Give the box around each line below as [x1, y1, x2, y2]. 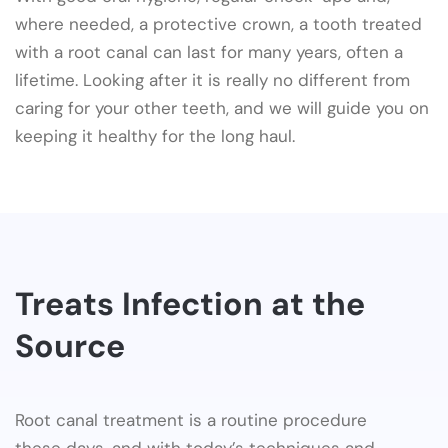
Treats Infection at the [15, 283, 365, 326]
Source [15, 325, 125, 368]
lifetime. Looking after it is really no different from [15, 68, 410, 91]
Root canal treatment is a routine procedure [15, 408, 367, 431]
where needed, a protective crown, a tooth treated [15, 12, 422, 35]
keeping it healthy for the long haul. [15, 124, 295, 147]
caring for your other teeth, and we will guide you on [15, 96, 429, 119]
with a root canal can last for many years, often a [15, 40, 403, 63]
